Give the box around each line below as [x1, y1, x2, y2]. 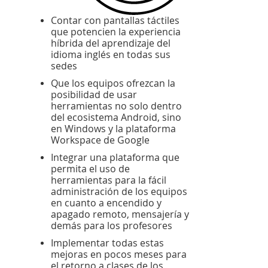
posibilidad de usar [51, 88, 137, 101]
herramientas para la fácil [51, 173, 166, 187]
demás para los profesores [51, 219, 172, 232]
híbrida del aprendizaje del [51, 36, 170, 50]
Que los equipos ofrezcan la [51, 77, 175, 90]
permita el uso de [51, 162, 130, 175]
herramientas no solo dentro [51, 99, 182, 112]
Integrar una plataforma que [51, 151, 179, 164]
